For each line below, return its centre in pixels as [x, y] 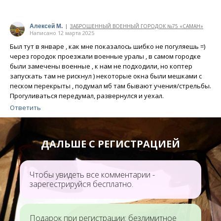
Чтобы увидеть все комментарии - [92, 175]
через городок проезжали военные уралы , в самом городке [105, 56]
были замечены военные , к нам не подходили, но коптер [101, 66]
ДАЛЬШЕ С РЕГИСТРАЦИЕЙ [110, 144]
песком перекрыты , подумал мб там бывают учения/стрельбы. [110, 86]
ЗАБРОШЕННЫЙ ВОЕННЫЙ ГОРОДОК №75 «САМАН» [137, 26]
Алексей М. [46, 26]
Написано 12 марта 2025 [62, 33]
